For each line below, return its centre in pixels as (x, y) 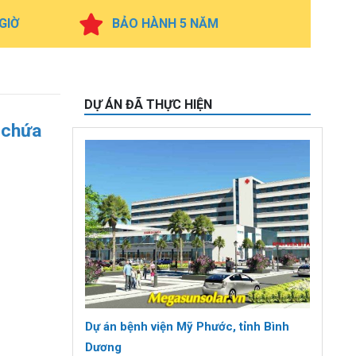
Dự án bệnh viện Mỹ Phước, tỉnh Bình (187, 327)
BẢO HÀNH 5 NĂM (165, 23)
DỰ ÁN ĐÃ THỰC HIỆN (148, 104)
